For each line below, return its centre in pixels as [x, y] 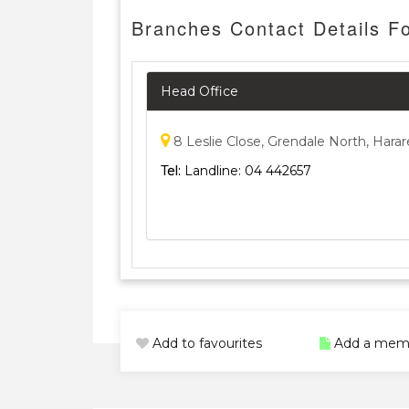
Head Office [199, 91]
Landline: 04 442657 [246, 170]
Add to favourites [205, 343]
